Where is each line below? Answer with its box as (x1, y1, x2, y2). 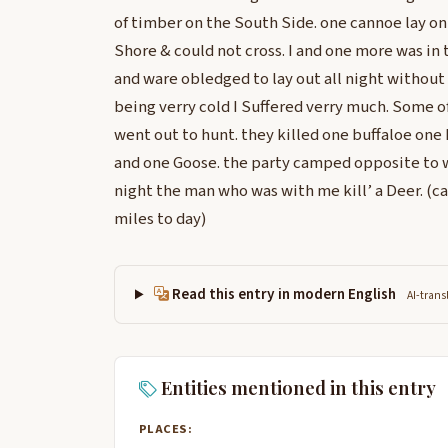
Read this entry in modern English (169, 283, 400, 306)
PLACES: (139, 419, 193, 438)
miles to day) (114, 207, 207, 232)
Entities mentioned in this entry (157, 375, 436, 401)
